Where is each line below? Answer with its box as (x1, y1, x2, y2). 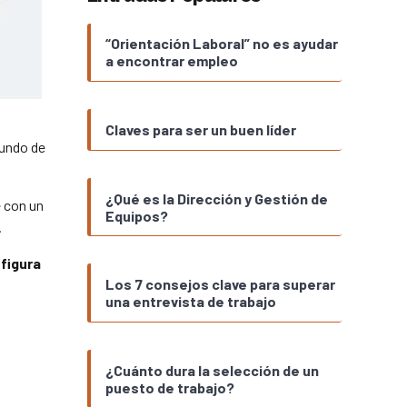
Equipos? (105, 206, 168, 224)
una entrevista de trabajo (105, 293, 276, 311)
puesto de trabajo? (105, 378, 234, 396)
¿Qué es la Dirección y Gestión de (105, 189, 328, 207)
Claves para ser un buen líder (105, 120, 296, 138)
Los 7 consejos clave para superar (105, 275, 335, 293)
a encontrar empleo (105, 52, 238, 70)
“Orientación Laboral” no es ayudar (105, 35, 338, 53)
